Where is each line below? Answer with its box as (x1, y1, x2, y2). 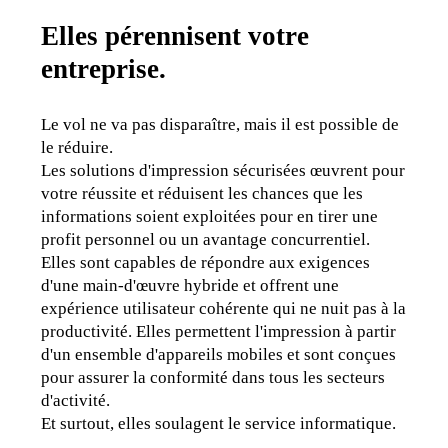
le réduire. (41, 138, 114, 158)
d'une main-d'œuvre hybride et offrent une (41, 276, 340, 296)
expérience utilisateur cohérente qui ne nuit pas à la (41, 299, 407, 319)
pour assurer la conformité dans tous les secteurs (41, 368, 386, 388)
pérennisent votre (105, 20, 310, 51)
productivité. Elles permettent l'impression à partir (41, 322, 397, 342)
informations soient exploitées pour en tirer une (41, 207, 379, 227)
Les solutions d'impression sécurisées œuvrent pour (41, 161, 406, 181)
